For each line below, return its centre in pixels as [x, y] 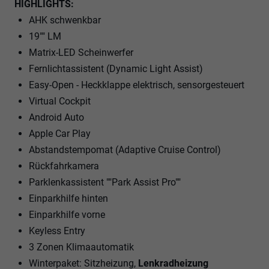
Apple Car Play [60, 133]
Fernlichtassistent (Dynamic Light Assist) [116, 68]
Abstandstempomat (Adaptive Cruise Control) [125, 150]
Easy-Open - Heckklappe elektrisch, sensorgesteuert [137, 85]
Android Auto [56, 117]
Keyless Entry [57, 231]
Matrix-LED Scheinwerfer [81, 52]
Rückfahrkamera [64, 166]
